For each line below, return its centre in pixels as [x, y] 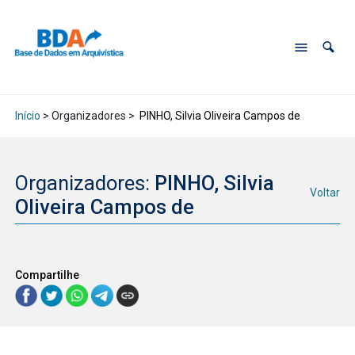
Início [27, 116]
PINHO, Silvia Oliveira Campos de [218, 116]
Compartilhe [47, 275]
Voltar [325, 193]
